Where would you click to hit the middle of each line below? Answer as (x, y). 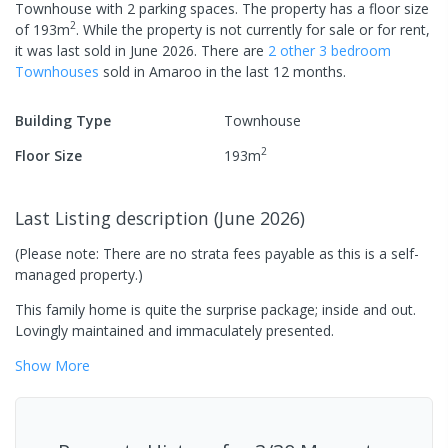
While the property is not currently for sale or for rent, (254, 29)
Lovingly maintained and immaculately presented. (174, 330)
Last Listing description (114, 217)
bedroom (359, 50)
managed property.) (79, 274)
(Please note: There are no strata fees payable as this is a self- (217, 253)
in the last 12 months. (274, 71)
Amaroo (175, 71)
